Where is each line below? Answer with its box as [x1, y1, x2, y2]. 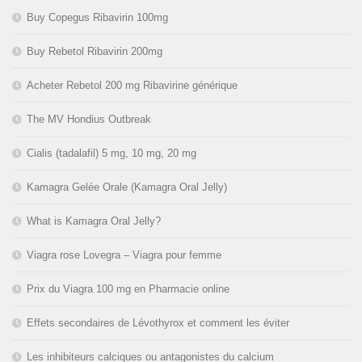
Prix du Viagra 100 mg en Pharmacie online [27, 283, 229, 296]
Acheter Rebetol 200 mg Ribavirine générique [27, 79, 238, 92]
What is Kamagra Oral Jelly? [27, 215, 161, 228]
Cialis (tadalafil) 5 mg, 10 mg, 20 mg [27, 147, 196, 160]
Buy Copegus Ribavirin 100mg [27, 11, 168, 24]
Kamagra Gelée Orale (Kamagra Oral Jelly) [27, 181, 227, 194]
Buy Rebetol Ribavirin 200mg [27, 45, 162, 58]
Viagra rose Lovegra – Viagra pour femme [27, 249, 221, 262]
